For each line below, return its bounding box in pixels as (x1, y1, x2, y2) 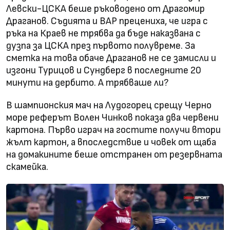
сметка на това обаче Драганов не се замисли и (6, 52, 216, 64)
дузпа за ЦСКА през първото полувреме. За (6, 40, 195, 52)
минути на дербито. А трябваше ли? (6, 76, 168, 89)
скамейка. (6, 161, 48, 173)
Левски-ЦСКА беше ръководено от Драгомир (6, 3, 205, 15)
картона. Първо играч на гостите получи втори (6, 124, 221, 136)
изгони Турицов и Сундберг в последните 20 (6, 64, 201, 76)
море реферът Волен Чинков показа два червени (6, 111, 219, 124)
